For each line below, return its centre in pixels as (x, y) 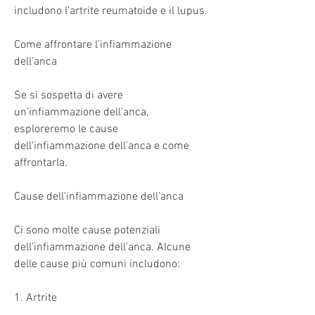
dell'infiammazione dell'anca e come (102, 146)
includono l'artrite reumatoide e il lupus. (111, 11)
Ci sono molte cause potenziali (87, 230)
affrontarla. (41, 163)
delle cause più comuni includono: (97, 264)
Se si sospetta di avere (69, 95)
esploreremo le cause (66, 129)
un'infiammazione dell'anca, (81, 112)
